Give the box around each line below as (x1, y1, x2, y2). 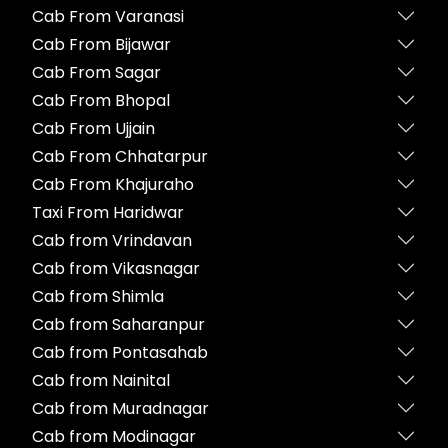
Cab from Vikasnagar (32, 256, 200, 280)
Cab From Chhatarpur (32, 144, 208, 168)
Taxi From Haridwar (32, 200, 184, 224)
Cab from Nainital (32, 368, 170, 392)
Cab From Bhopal (32, 88, 170, 112)
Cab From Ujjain (32, 116, 155, 140)
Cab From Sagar (32, 60, 161, 84)
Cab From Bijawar (32, 32, 171, 56)
